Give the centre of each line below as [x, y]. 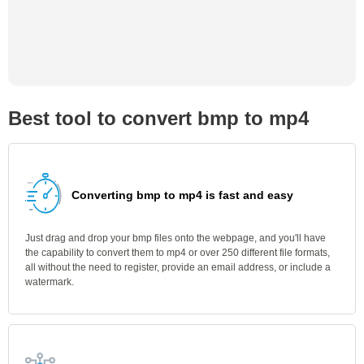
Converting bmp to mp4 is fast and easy [182, 195]
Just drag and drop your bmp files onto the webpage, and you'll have [175, 238]
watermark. [50, 282]
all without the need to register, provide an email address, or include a [178, 267]
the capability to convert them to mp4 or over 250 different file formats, [178, 253]
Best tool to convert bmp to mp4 [158, 118]
